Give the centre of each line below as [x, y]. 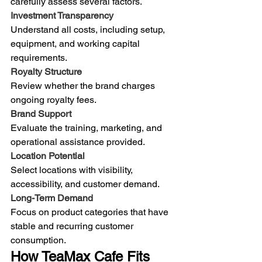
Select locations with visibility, [73, 170]
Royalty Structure [46, 71]
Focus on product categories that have [91, 212]
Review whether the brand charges [84, 85]
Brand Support [41, 113]
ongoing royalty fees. [54, 99]
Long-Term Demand [52, 198]
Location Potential [48, 156]
